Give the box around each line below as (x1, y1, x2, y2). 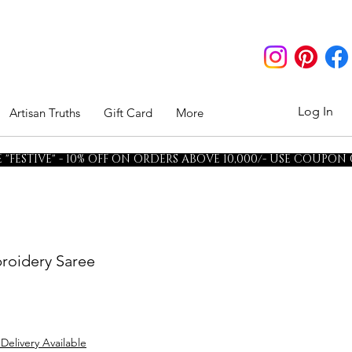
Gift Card (104, 105, 152, 120)
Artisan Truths (9, 105, 80, 120)
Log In (298, 103, 334, 119)
